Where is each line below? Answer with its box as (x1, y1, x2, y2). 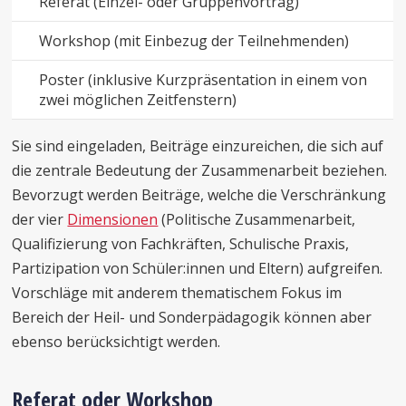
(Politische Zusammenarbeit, (158, 209, 356, 229)
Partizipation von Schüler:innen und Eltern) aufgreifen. (12, 258, 383, 278)
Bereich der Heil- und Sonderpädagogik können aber (12, 307, 372, 327)
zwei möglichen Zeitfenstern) (39, 90, 237, 110)
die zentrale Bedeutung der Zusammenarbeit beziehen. (12, 160, 388, 180)
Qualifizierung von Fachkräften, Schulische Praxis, (12, 234, 350, 254)
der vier (12, 209, 68, 229)
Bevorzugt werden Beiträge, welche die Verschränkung (12, 185, 387, 205)
